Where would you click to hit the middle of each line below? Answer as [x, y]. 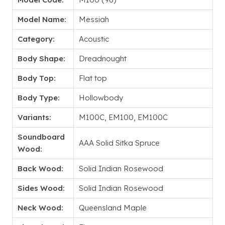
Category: [36, 39]
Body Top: [37, 78]
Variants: [34, 118]
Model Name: [42, 20]
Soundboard [41, 137]
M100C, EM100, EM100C [123, 118]
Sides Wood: [41, 188]
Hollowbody [101, 98]
